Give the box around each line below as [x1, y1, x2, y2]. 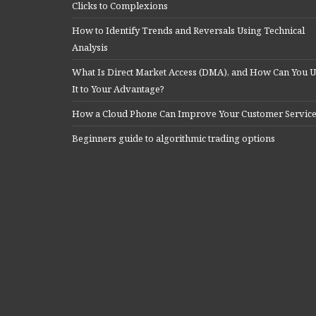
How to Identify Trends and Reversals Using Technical [72, 23, 305, 37]
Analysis [72, 40, 108, 54]
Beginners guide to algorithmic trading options [72, 131, 275, 145]
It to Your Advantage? [72, 82, 164, 95]
